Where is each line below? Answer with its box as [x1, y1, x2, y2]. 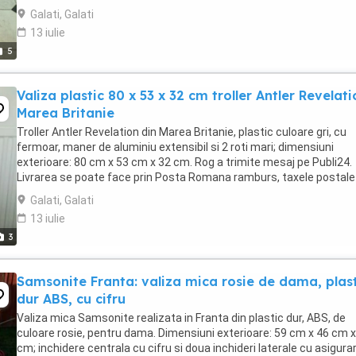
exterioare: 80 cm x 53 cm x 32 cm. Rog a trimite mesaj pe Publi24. [17, 156, 352, 168]
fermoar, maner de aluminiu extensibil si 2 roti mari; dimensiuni [17, 141, 334, 153]
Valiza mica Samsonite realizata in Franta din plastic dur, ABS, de [17, 311, 346, 324]
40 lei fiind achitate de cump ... [17, 186, 169, 199]
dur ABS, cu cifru [17, 291, 126, 307]
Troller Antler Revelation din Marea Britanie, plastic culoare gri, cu [17, 126, 346, 138]
